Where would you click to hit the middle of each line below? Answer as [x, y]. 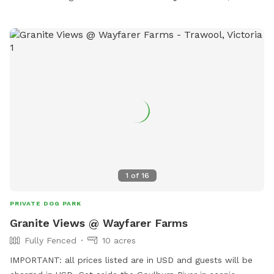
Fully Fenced [50, 240]
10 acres [119, 240]
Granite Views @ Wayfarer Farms [99, 223]
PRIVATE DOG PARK [46, 203]
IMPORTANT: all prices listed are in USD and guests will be [131, 260]
